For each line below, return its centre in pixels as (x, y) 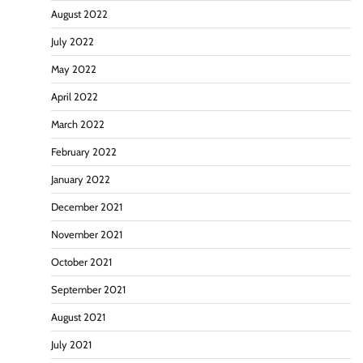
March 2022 (78, 125)
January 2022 (81, 180)
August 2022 (79, 15)
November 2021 (87, 235)
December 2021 (87, 207)
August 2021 (78, 318)
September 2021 (88, 290)
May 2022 (74, 70)
